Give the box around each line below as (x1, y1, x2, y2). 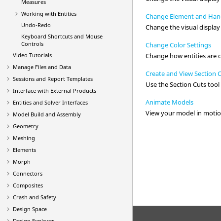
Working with (21, 10, 58, 17)
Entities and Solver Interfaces (13, 99, 88, 106)
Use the (146, 80, 170, 89)
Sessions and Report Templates (13, 75, 93, 82)
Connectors (13, 170, 42, 177)
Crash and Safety (13, 193, 56, 201)
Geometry (13, 122, 38, 130)
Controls (21, 40, 43, 47)
